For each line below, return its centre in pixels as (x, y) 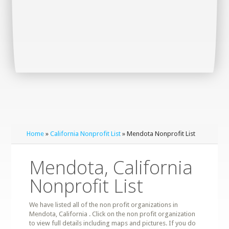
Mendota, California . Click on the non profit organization (112, 214)
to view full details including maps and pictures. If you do (113, 223)
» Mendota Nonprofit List (158, 134)
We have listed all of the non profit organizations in (104, 205)
